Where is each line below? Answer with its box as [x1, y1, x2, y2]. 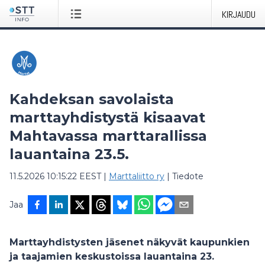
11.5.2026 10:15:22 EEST [9, 171, 101, 182]
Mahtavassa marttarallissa [9, 127, 207, 144]
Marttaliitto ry [109, 171, 164, 182]
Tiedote [172, 171, 203, 182]
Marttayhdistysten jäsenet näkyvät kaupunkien [9, 237, 250, 248]
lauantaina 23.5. [9, 146, 129, 163]
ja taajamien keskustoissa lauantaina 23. [9, 251, 214, 262]
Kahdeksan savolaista [9, 91, 174, 108]
